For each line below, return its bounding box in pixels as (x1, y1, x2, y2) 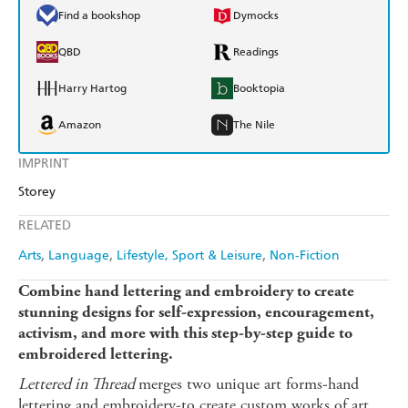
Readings (233, 46, 279, 59)
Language (48, 248, 109, 264)
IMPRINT (18, 156, 69, 172)
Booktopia (233, 82, 285, 96)
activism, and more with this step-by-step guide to (18, 323, 352, 343)
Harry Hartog (58, 82, 127, 96)
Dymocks (233, 9, 279, 23)
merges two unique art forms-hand (138, 373, 359, 395)
